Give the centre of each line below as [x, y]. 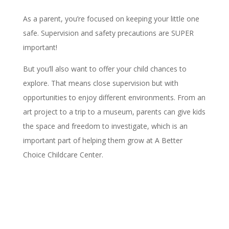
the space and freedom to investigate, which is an [105, 126]
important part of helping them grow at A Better [102, 141]
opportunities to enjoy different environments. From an [114, 98]
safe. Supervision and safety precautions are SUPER [108, 33]
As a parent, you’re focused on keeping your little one [111, 19]
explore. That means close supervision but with [100, 83]
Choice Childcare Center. [63, 155]
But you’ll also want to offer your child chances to [105, 69]
